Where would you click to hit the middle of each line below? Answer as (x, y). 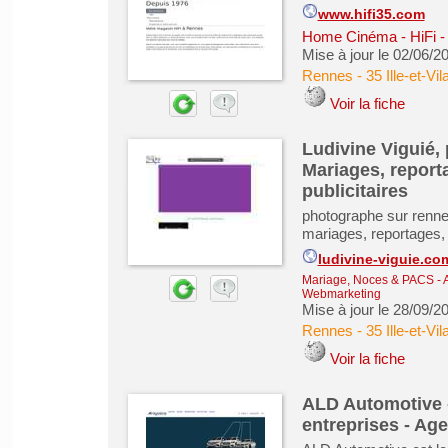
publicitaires (354, 191)
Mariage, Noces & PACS (367, 280)
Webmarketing (341, 294)
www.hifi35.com (371, 14)
